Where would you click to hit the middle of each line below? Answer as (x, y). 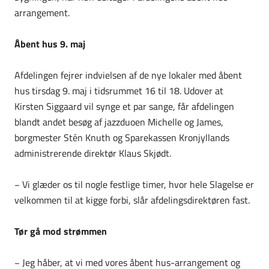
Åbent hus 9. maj (50, 44)
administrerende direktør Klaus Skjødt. (93, 153)
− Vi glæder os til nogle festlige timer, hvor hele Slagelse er (134, 184)
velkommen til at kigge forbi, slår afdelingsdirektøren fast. (132, 200)
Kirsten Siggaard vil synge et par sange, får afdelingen (124, 106)
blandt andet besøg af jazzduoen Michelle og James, (119, 122)
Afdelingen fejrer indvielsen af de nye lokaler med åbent (128, 75)
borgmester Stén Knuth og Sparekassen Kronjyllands (122, 137)
